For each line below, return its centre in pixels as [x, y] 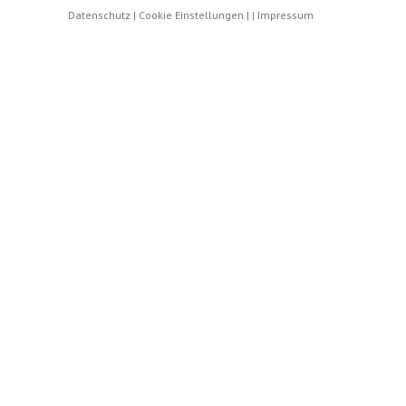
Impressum [285, 15]
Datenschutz [99, 15]
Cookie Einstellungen [191, 15]
